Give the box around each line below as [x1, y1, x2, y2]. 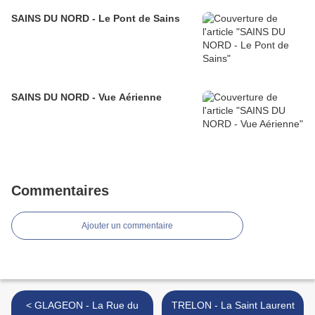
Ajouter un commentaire [82, 221, 173, 231]
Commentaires [11, 183, 109, 199]
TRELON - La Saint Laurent [171, 300, 295, 311]
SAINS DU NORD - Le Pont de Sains [11, 13, 180, 25]
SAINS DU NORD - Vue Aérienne [11, 91, 162, 103]
